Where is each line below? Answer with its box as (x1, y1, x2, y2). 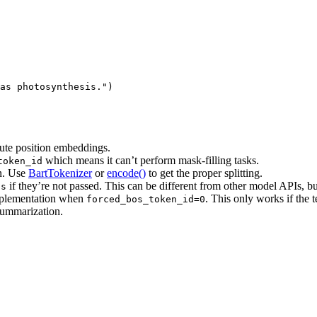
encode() (107, 166, 146, 179)
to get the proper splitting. (146, 166, 263, 179)
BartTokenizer (28, 166, 92, 179)
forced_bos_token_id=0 (86, 193, 205, 204)
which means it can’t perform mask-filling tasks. (42, 154, 259, 166)
